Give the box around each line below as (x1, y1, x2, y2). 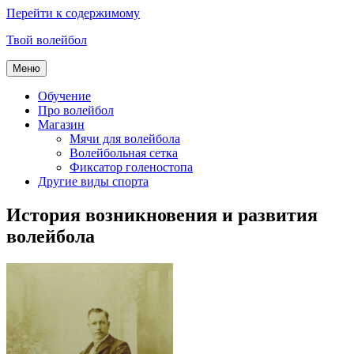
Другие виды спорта (38, 175, 149, 188)
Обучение (38, 89, 91, 103)
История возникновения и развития (6, 204, 318, 225)
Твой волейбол (6, 33, 87, 47)
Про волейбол (38, 104, 114, 117)
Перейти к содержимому (6, 6, 140, 20)
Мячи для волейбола (70, 132, 180, 145)
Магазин (38, 118, 85, 131)
